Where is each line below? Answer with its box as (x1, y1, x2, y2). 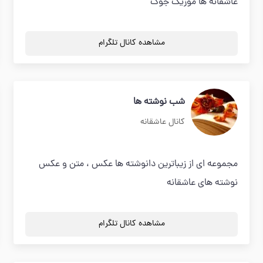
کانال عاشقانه (140, 116, 185, 129)
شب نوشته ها (133, 95, 185, 109)
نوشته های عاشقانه (166, 176, 238, 190)
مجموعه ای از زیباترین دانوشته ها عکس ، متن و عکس (38, 157, 238, 171)
